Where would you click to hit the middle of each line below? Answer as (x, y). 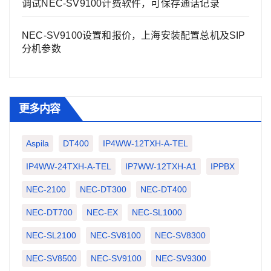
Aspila (38, 144)
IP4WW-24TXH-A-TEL (69, 167)
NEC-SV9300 (181, 259)
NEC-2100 (46, 190)
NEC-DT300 (103, 190)
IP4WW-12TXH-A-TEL (145, 144)
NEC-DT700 (49, 213)
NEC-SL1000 (157, 213)
